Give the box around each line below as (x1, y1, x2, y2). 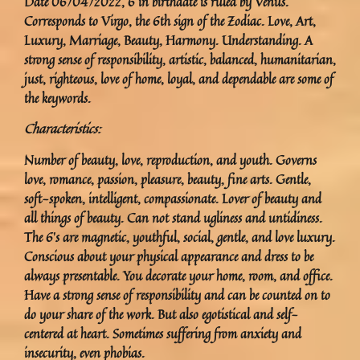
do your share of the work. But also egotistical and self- (24, 304, 298, 324)
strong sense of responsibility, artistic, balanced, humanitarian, (24, 49, 336, 69)
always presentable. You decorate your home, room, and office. (24, 265, 333, 285)
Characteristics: (24, 119, 100, 139)
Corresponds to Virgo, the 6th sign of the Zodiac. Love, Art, (24, 10, 316, 31)
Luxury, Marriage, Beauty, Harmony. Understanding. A (24, 30, 313, 50)
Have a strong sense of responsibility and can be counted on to (24, 284, 330, 305)
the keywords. (24, 88, 91, 108)
